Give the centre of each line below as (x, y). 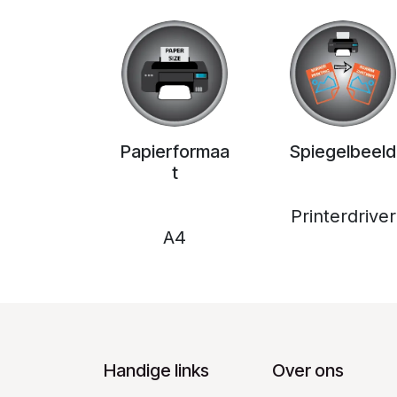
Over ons (308, 371)
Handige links (156, 371)
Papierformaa (175, 151)
